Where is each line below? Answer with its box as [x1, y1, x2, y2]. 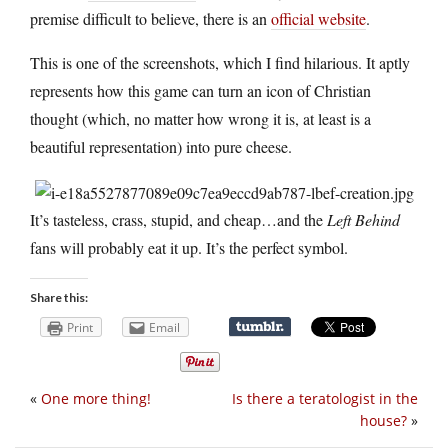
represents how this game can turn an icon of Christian [30, 80, 371, 102]
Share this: [30, 289, 88, 305]
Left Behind [327, 208, 400, 230]
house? [360, 410, 407, 430]
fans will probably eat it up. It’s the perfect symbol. [30, 236, 348, 258]
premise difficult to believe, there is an [30, 8, 271, 30]
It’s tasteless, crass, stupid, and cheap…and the [30, 208, 327, 230]
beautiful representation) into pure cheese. [30, 136, 292, 158]
